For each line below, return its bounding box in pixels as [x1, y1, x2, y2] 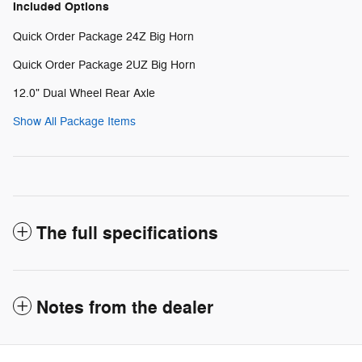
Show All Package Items [13, 115, 136, 129]
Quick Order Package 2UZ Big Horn [13, 58, 196, 73]
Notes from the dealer [36, 297, 213, 320]
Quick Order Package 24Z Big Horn [13, 30, 194, 44]
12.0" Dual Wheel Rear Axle [13, 86, 155, 101]
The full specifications [36, 222, 218, 246]
